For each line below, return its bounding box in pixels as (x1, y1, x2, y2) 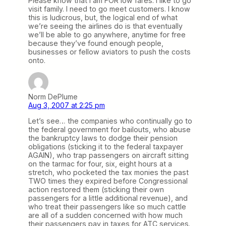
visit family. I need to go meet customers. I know (28, 5, 190, 14)
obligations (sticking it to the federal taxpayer (28, 142, 183, 151)
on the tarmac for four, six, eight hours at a (28, 159, 172, 168)
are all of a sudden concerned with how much (28, 210, 183, 219)
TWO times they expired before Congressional (28, 176, 188, 185)
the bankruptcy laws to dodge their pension (28, 133, 178, 142)
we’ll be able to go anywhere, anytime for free (28, 30, 186, 39)
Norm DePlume (28, 92, 78, 101)
